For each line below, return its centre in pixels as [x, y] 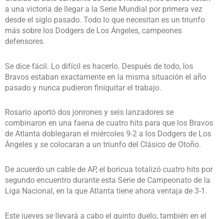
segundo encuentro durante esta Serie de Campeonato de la [108, 180]
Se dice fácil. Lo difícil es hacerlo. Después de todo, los [99, 66]
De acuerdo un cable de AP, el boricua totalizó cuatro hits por [109, 170]
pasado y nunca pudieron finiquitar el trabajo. [83, 88]
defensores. [25, 41]
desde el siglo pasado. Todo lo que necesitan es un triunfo [105, 20]
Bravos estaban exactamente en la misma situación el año [106, 77]
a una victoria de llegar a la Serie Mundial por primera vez [104, 9]
